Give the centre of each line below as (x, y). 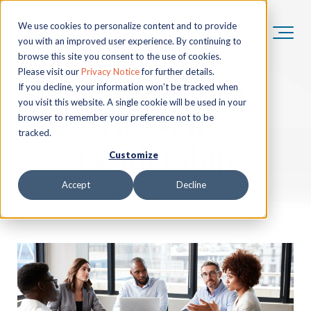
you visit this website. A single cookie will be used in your (132, 102)
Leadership (155, 159)
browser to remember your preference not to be (116, 117)
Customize (133, 155)
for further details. (177, 72)
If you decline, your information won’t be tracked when (128, 87)
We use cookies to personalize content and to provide (127, 26)
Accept (76, 185)
